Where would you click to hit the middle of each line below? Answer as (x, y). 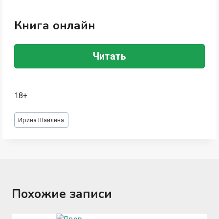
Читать (109, 56)
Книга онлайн (55, 25)
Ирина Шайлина (41, 120)
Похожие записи (62, 194)
